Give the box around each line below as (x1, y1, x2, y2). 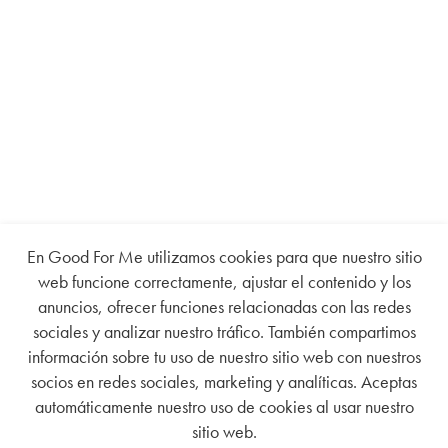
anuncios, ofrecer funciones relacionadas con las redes (37, 295, 411, 318)
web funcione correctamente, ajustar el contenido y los (37, 270, 411, 293)
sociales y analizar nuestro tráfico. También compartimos (32, 320, 416, 343)
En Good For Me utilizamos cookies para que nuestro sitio (26, 245, 422, 268)
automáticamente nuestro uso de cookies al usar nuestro (34, 395, 414, 418)
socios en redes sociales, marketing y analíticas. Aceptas (31, 370, 417, 393)
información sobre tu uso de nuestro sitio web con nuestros (27, 345, 421, 368)
